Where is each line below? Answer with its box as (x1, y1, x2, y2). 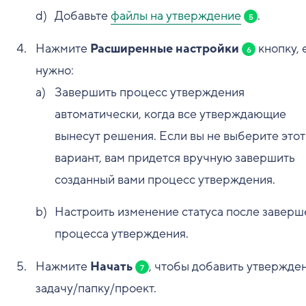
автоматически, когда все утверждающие (55, 106, 286, 122)
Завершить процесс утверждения (55, 84, 245, 100)
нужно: (36, 62, 74, 79)
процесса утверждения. (55, 225, 189, 242)
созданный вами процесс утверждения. (55, 171, 275, 188)
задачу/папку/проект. (36, 280, 156, 296)
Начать (90, 258, 133, 275)
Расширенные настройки (90, 40, 239, 57)
